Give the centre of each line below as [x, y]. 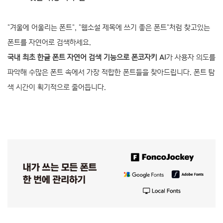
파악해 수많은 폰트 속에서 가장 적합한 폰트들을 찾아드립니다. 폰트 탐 [111, 72]
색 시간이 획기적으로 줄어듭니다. [57, 87]
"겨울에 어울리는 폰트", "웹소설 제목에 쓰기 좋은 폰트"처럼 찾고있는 [109, 27]
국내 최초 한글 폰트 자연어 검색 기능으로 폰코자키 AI [87, 57]
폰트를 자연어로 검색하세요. [49, 42]
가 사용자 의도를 [191, 57]
